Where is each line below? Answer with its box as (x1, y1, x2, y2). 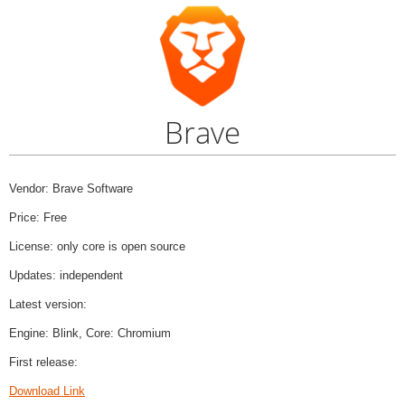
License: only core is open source (9, 240, 185, 254)
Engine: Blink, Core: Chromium (9, 326, 171, 341)
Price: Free (9, 211, 67, 225)
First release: (9, 355, 78, 370)
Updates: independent (9, 268, 123, 283)
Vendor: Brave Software (9, 182, 133, 196)
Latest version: (9, 297, 87, 312)
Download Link (9, 384, 85, 399)
